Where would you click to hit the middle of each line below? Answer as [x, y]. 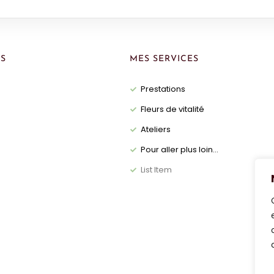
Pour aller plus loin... [179, 150]
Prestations [163, 89]
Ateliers [155, 129]
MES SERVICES [164, 59]
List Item [156, 170]
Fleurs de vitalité [172, 109]
